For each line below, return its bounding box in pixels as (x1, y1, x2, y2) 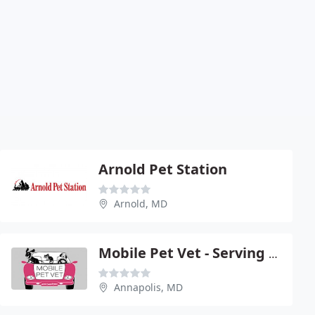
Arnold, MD (114, 196, 167, 210)
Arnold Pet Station (98, 159, 227, 179)
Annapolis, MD (114, 280, 183, 294)
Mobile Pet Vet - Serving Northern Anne (269, 245, 278, 262)
